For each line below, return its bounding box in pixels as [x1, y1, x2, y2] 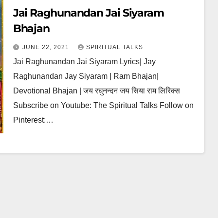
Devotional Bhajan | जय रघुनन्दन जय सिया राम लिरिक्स [13, 86, 180, 95]
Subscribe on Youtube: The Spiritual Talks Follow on [13, 101, 194, 109]
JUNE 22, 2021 [22, 43, 71, 51]
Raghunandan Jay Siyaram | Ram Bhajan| [13, 72, 159, 80]
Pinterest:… [13, 115, 54, 124]
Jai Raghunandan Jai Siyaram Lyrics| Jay [13, 57, 156, 66]
